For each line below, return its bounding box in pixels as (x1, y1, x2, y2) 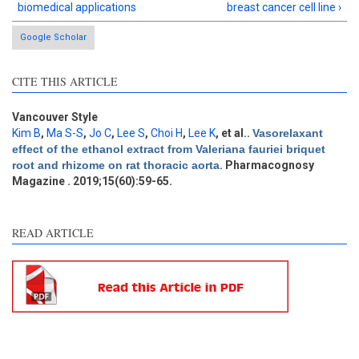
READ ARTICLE (12, 225, 94, 241)
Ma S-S (46, 127, 83, 140)
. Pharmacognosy (220, 159, 314, 172)
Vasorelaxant (252, 127, 323, 140)
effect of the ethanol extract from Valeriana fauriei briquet (12, 143, 325, 156)
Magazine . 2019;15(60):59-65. (12, 175, 172, 188)
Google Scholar (20, 32, 87, 43)
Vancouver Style (12, 111, 98, 124)
